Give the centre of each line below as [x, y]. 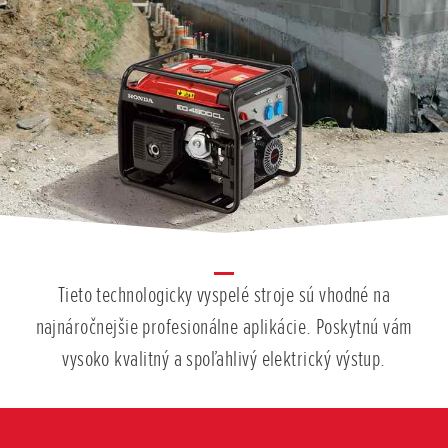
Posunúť [243, 413]
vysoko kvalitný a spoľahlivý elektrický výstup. [224, 359]
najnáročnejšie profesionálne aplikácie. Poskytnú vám [224, 327]
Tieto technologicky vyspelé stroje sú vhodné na [224, 295]
